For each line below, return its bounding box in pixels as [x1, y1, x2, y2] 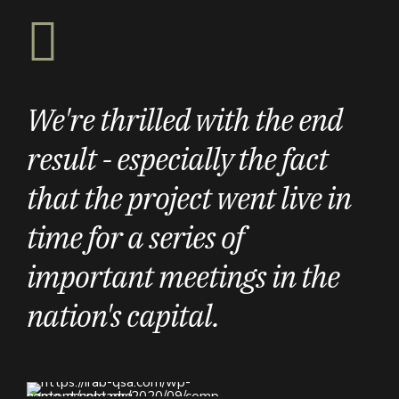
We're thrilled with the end [27, 100, 342, 140]
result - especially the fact [27, 139, 328, 179]
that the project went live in [27, 178, 351, 218]
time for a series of [27, 217, 243, 257]
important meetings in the [27, 256, 339, 297]
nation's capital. [27, 296, 219, 336]
